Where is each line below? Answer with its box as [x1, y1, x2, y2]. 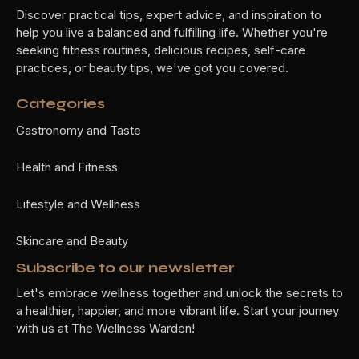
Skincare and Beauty [16, 232, 128, 248]
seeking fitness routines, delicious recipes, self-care [16, 42, 305, 58]
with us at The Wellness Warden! [16, 320, 195, 336]
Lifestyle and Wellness [16, 196, 140, 212]
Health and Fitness [16, 159, 118, 175]
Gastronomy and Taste [16, 122, 141, 138]
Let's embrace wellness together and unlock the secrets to [16, 284, 343, 301]
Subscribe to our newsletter [16, 258, 235, 276]
